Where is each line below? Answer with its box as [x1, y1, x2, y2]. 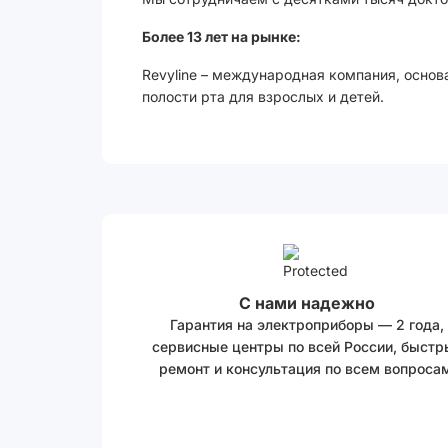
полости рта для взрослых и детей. [142, 88, 384, 105]
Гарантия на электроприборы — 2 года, [170, 316, 444, 333]
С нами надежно [239, 293, 375, 313]
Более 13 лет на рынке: [142, 28, 301, 45]
